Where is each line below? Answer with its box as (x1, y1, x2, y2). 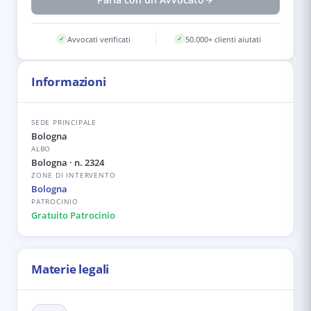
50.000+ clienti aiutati (185, 33, 262, 44)
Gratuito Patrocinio (31, 209, 115, 221)
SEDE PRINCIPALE (31, 117, 96, 127)
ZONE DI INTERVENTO (31, 170, 116, 180)
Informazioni (31, 74, 106, 90)
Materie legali (31, 261, 110, 277)
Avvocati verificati (67, 33, 131, 44)
